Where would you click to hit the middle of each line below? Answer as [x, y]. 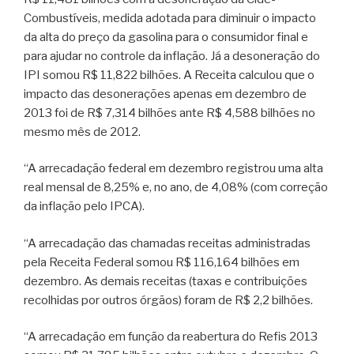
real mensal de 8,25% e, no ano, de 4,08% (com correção [176, 187]
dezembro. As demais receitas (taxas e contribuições [166, 281]
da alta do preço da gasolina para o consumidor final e [166, 37]
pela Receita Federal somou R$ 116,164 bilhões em [162, 262]
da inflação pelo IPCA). [84, 206]
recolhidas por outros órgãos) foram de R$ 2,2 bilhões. [168, 300]
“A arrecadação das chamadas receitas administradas [167, 243]
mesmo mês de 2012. [82, 132]
